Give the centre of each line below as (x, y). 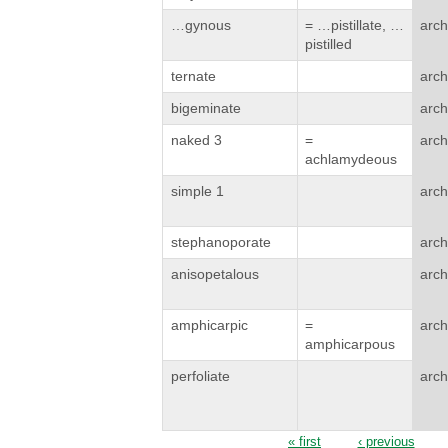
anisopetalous (215, 274)
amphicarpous (349, 344)
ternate (194, 76)
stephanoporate (221, 242)
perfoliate (201, 376)
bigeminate (206, 108)
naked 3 (197, 140)
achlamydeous (350, 159)
